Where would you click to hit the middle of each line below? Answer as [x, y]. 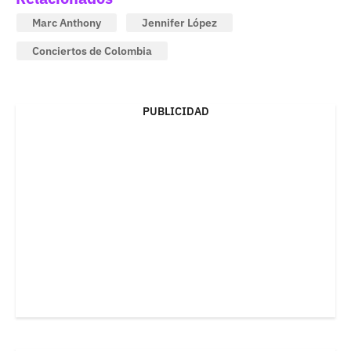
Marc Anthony [67, 22]
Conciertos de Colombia [92, 51]
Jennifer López [179, 22]
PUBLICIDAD [175, 111]
